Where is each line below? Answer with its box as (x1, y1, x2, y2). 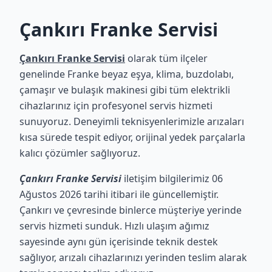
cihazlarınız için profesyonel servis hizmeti (19, 99, 212, 112)
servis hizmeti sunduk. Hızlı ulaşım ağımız (19, 219, 209, 233)
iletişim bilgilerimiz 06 (121, 172, 223, 185)
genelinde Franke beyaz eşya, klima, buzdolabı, (19, 67, 234, 81)
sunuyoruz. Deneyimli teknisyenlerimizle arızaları (19, 115, 244, 128)
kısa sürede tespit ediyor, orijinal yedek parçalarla (19, 131, 245, 144)
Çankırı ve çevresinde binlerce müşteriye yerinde (19, 203, 242, 217)
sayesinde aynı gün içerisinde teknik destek (19, 235, 218, 248)
